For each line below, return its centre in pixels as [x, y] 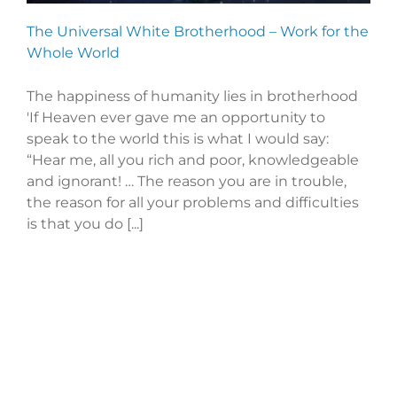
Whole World [73, 52]
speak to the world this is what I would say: [178, 138]
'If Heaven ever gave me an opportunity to [176, 117]
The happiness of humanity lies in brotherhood [192, 96]
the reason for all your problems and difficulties [193, 202]
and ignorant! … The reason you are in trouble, [187, 181]
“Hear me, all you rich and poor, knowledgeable [193, 160]
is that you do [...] [85, 223]
